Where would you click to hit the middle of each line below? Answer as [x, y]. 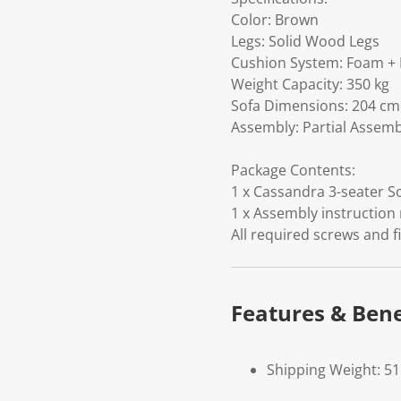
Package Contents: [293, 171]
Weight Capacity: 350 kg [310, 85]
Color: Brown [275, 20]
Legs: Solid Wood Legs [305, 42]
